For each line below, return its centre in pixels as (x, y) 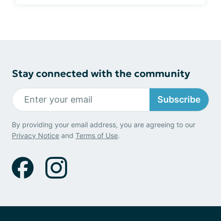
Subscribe (179, 100)
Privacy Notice (36, 135)
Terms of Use (97, 135)
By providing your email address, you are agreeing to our (104, 124)
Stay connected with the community (101, 73)
